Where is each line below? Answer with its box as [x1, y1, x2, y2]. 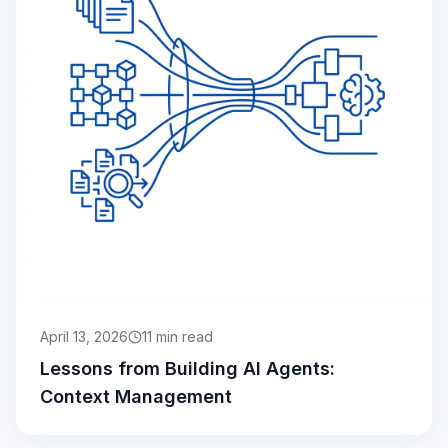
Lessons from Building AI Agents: [40, 358, 335, 380]
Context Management [40, 386, 232, 408]
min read [152, 328, 213, 346]
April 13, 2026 [40, 328, 128, 346]
